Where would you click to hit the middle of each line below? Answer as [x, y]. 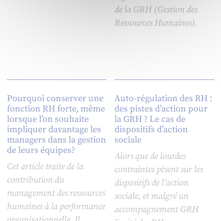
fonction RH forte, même [56, 109]
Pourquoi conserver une [55, 99]
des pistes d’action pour [161, 109]
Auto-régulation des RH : [164, 99]
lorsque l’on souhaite [48, 119]
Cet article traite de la [45, 167]
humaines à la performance [56, 207]
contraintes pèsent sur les [159, 170]
